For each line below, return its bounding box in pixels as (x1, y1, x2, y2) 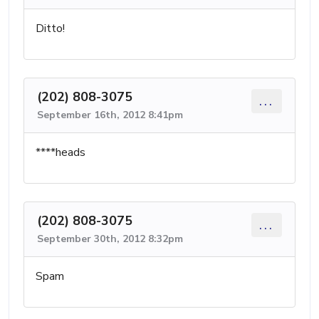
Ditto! (36, 20, 65, 36)
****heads (36, 144, 85, 160)
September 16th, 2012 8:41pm (37, 108, 183, 122)
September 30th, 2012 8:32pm (37, 231, 183, 246)
